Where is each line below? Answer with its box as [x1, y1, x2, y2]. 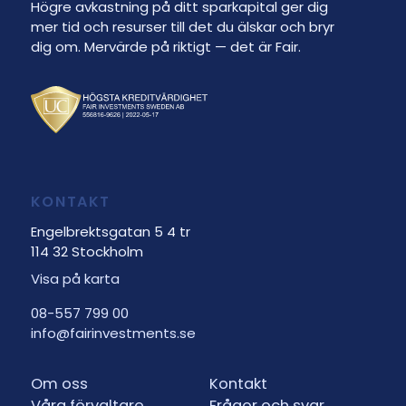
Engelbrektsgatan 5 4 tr [30, 221, 190, 241]
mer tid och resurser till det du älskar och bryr [30, 16, 334, 36]
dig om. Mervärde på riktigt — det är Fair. [30, 36, 301, 56]
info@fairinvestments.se [30, 324, 196, 343]
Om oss [30, 372, 88, 394]
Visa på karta [30, 268, 120, 288]
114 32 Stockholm [30, 241, 143, 261]
